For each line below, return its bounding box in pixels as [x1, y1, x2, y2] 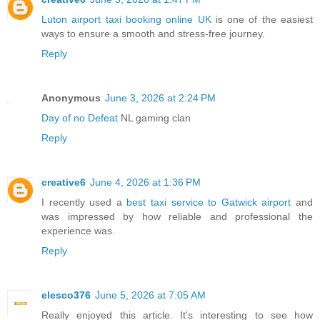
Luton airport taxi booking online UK [41, 13, 211, 25]
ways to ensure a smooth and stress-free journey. [41, 27, 265, 39]
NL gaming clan [118, 111, 191, 124]
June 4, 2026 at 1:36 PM [90, 176, 201, 188]
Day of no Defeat [41, 111, 118, 124]
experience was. [41, 224, 115, 236]
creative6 [41, 176, 86, 188]
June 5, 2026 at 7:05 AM [95, 289, 206, 301]
